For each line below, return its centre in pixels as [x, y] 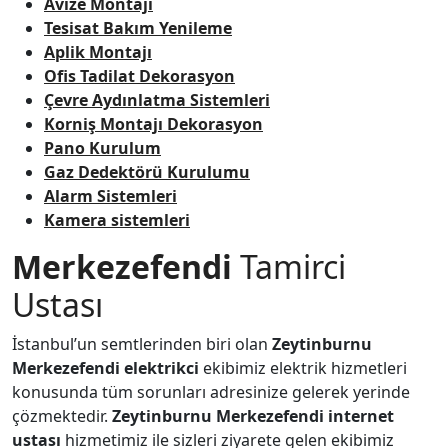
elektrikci [163, 368]
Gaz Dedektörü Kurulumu [147, 172]
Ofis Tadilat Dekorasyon [139, 76]
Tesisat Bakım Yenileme [138, 28]
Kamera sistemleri [117, 220]
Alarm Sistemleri [110, 196]
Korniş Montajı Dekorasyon [153, 124]
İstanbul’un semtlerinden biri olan [142, 344]
